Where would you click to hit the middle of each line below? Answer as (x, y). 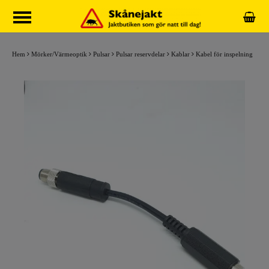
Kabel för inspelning (224, 54)
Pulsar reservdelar (141, 54)
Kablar (180, 54)
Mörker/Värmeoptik (59, 54)
